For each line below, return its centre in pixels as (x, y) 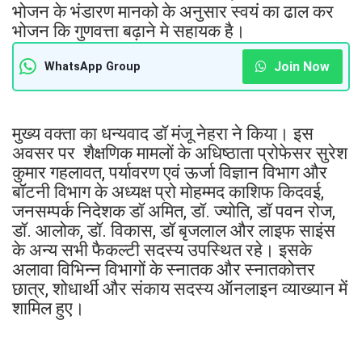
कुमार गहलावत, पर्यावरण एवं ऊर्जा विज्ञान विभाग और (170, 172)
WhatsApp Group (93, 66)
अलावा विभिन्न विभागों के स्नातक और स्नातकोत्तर (164, 269)
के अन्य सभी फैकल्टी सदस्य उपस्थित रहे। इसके (162, 250)
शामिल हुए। (48, 308)
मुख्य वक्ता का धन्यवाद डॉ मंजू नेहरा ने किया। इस (163, 133)
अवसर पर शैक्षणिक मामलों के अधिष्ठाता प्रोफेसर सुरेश (180, 153)
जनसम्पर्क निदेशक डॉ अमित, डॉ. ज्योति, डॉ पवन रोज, (174, 211)
